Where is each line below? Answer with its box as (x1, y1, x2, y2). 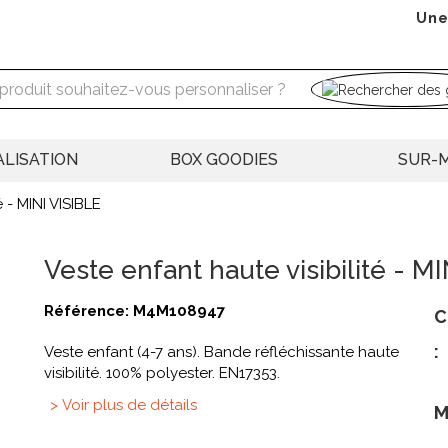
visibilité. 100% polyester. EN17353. (44, 364, 280, 383)
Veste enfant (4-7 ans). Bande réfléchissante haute (44, 343, 399, 362)
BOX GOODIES (170, 150, 278, 170)
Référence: (44, 302, 133, 321)
